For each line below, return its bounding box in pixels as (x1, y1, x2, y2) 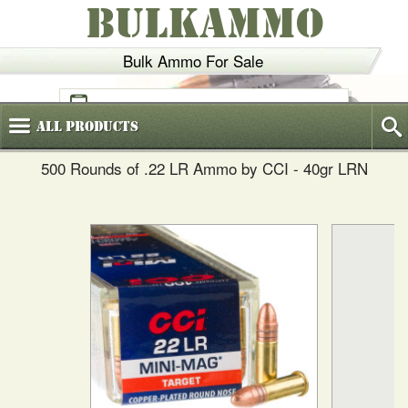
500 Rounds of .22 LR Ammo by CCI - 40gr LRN (40, 157, 368, 179)
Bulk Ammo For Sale (122, 49, 263, 72)
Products (62, 117, 138, 136)
